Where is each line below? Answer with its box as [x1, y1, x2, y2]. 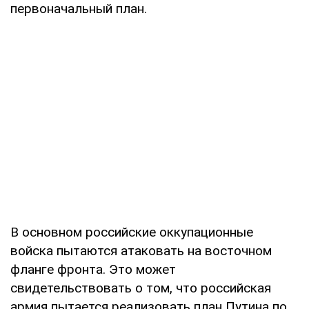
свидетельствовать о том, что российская [10, 279, 271, 296]
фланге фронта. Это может [10, 261, 176, 277]
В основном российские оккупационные [10, 223, 253, 240]
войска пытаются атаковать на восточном [10, 242, 272, 259]
